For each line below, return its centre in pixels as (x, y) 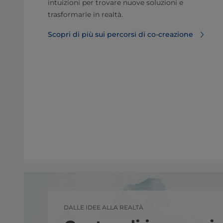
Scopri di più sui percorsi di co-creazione (120, 34)
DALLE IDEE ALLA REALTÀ (104, 207)
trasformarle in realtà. (85, 14)
